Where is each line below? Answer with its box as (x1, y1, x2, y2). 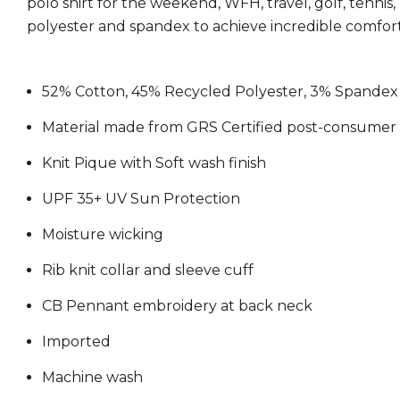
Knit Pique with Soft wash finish (42, 154, 266, 171)
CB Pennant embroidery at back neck (42, 296, 312, 314)
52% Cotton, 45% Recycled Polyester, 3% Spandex (42, 82, 398, 100)
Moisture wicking (42, 225, 163, 243)
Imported (42, 332, 111, 350)
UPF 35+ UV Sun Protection (42, 189, 240, 207)
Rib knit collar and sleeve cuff (42, 261, 254, 279)
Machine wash (42, 368, 143, 386)
